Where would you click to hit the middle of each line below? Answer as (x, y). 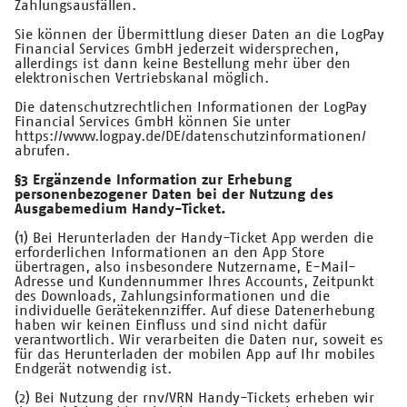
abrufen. (42, 151)
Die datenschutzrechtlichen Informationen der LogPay (191, 108)
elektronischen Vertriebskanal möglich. (142, 79)
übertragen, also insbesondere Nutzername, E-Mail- (185, 268)
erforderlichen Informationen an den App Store (169, 253)
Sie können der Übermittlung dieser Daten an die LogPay (199, 35)
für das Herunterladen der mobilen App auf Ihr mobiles (195, 355)
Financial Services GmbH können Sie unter (153, 122)
